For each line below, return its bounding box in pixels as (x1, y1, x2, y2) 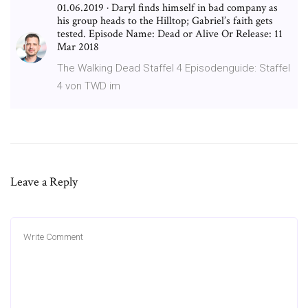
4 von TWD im (57, 79, 120, 92)
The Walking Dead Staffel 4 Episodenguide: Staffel (57, 61, 290, 74)
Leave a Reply (10, 173, 78, 190)
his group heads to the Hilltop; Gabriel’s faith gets (57, 13, 273, 28)
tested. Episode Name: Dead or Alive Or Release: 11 (57, 26, 283, 41)
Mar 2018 (57, 39, 99, 54)
